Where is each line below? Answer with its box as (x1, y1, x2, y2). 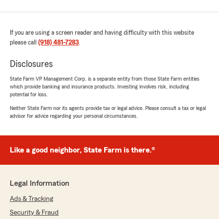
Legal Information (10, 179, 69, 188)
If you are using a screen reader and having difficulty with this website (10, 29, 194, 37)
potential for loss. (10, 91, 48, 98)
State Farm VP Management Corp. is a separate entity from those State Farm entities (10, 76, 199, 82)
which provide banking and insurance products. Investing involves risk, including (10, 84, 189, 90)
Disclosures (10, 59, 53, 69)
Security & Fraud (10, 209, 59, 217)
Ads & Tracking (10, 196, 53, 203)
